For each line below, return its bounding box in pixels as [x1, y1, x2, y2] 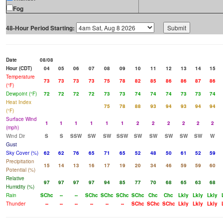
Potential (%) [6, 166, 35, 174]
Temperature [6, 73, 35, 81]
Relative [6, 175, 24, 182]
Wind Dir [6, 132, 25, 140]
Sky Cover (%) [6, 149, 38, 157]
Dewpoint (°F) [6, 90, 37, 98]
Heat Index [6, 99, 31, 106]
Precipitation [6, 158, 34, 165]
